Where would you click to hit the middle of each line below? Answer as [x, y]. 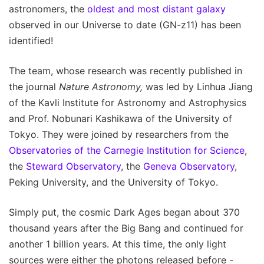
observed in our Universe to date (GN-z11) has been [125, 24]
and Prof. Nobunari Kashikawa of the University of [121, 118]
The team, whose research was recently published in [126, 70]
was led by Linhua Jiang [198, 86]
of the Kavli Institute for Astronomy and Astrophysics [128, 102]
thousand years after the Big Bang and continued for [126, 228]
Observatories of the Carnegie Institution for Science [127, 150]
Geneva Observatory [189, 166]
